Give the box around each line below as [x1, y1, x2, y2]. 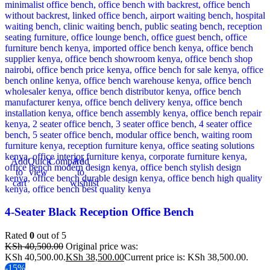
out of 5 [34, 230, 66, 241]
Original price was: [66, 241, 138, 252]
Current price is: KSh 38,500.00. [124, 252, 248, 263]
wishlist [70, 177, 99, 188]
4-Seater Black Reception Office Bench [5, 206, 194, 219]
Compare [49, 155, 84, 166]
